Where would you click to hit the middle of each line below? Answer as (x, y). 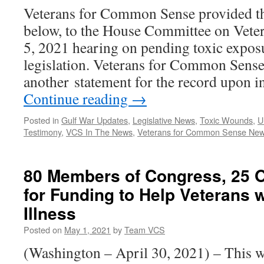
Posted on (43, 230)
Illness (50, 213)
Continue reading (77, 98)
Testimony (42, 132)
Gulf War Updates (95, 120)
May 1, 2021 (88, 230)
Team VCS (145, 230)
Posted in (41, 120)
